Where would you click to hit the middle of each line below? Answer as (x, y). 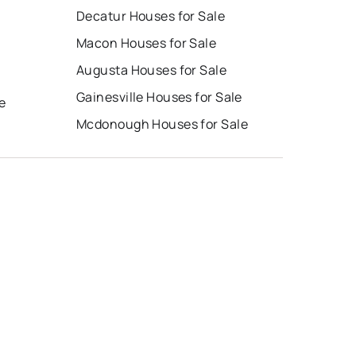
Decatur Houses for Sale (151, 16)
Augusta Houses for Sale (152, 70)
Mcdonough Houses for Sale (162, 124)
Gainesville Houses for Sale (159, 97)
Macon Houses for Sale (147, 43)
